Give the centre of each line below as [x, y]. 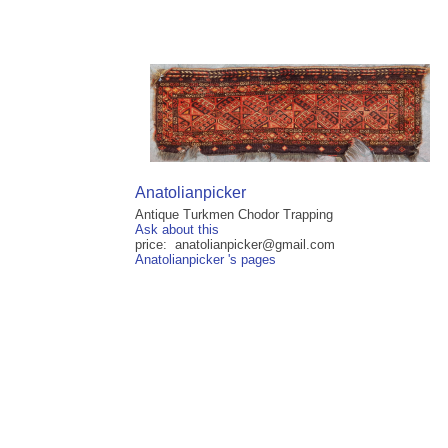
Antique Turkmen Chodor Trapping [234, 215]
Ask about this [177, 230]
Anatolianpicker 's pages [205, 260]
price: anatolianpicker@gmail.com [235, 245]
